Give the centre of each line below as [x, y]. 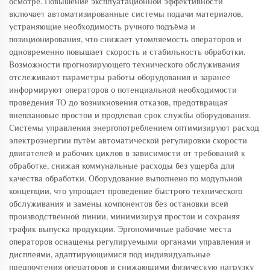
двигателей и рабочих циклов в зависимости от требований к [127, 153]
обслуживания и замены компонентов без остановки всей [119, 204]
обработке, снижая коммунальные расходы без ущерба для [122, 166]
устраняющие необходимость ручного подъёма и [102, 27]
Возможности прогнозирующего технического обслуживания [124, 64]
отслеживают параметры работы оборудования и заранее [120, 77]
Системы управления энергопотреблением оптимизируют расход [134, 128]
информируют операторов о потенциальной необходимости [123, 90]
